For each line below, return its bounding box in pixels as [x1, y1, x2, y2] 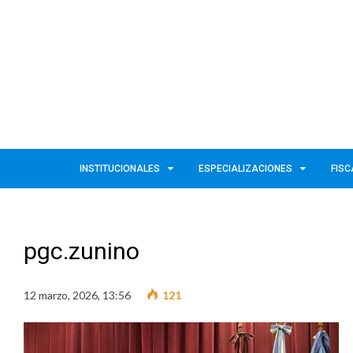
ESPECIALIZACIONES [199, 162, 292, 174]
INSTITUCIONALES [80, 162, 160, 174]
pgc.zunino [24, 236, 139, 265]
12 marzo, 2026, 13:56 [24, 288, 131, 302]
